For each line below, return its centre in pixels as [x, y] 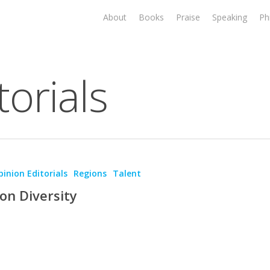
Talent [127, 173]
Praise [188, 17]
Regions [90, 173]
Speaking [230, 17]
